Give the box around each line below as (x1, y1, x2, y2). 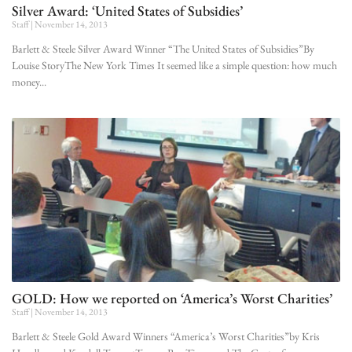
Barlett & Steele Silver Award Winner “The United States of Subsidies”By (12, 41, 314, 56)
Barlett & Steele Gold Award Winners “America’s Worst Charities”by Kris (12, 328, 320, 343)
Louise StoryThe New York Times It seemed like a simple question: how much (12, 57, 337, 72)
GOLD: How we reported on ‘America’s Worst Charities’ (12, 288, 332, 307)
